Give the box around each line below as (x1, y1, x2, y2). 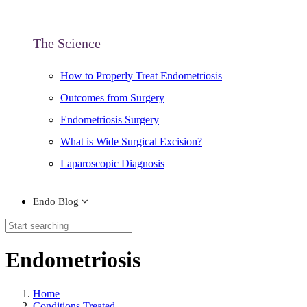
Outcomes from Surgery (60, 92, 164, 103)
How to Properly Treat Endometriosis (60, 70, 222, 82)
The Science (33, 36, 101, 51)
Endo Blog (33, 196, 79, 207)
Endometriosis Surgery (60, 114, 159, 125)
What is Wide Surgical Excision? (60, 136, 202, 147)
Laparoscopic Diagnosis (60, 158, 164, 169)
